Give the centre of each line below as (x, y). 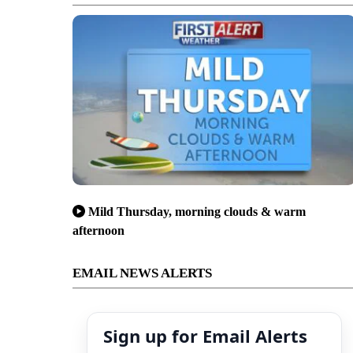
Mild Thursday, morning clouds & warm (197, 211)
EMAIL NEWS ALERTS (142, 273)
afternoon (98, 230)
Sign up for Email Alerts (205, 335)
